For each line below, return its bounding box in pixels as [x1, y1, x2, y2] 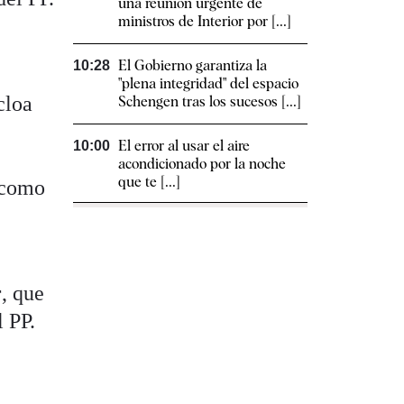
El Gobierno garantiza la [118, 57, 267, 75]
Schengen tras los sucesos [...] [118, 93, 301, 111]
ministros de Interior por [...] [118, 13, 291, 31]
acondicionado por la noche [118, 155, 286, 173]
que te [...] [118, 173, 180, 191]
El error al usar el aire [118, 137, 250, 155]
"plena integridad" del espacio [118, 75, 298, 93]
